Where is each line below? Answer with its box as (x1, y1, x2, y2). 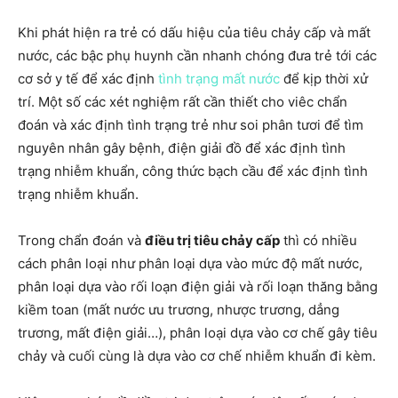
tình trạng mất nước (158, 70, 280, 87)
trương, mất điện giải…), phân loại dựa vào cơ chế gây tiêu (18, 324, 378, 341)
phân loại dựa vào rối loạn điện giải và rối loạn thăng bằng (18, 278, 378, 295)
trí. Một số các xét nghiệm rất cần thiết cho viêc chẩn (18, 93, 347, 110)
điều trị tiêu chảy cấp (145, 232, 280, 249)
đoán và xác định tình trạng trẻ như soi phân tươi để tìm (18, 116, 363, 133)
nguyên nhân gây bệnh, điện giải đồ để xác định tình (18, 139, 346, 156)
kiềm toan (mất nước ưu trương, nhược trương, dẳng (18, 301, 339, 318)
